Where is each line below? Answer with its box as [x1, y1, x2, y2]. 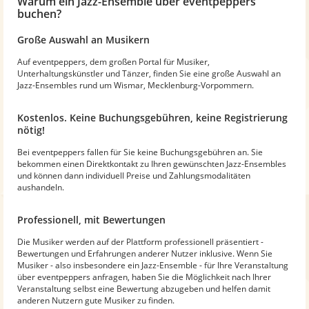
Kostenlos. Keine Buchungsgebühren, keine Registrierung [17, 110, 288, 124]
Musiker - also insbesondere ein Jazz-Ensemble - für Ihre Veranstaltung [17, 259, 288, 271]
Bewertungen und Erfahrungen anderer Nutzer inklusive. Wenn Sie [17, 247, 272, 259]
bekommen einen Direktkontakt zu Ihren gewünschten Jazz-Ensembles [17, 157, 286, 170]
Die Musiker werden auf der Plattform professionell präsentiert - [17, 235, 263, 248]
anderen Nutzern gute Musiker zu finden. [17, 294, 175, 306]
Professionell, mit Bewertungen [17, 212, 166, 226]
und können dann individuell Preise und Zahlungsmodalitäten [17, 169, 250, 181]
